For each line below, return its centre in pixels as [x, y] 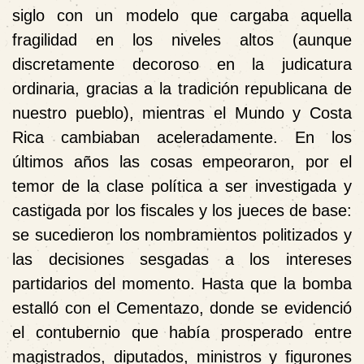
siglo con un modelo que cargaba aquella [182, 15]
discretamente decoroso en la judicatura [182, 64]
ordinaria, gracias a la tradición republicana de [182, 88]
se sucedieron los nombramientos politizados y [182, 234]
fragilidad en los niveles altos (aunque [182, 39]
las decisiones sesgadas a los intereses [182, 259]
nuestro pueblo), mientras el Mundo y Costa [182, 113]
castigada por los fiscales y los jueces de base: [182, 210]
